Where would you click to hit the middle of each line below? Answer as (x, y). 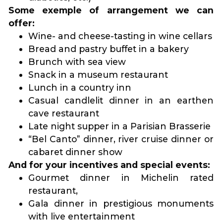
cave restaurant (64, 113)
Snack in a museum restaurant (98, 75)
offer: (22, 23)
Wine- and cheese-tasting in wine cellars (120, 36)
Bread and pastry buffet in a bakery (109, 49)
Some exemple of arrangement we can (111, 10)
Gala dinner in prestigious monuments (121, 204)
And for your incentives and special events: (109, 165)
